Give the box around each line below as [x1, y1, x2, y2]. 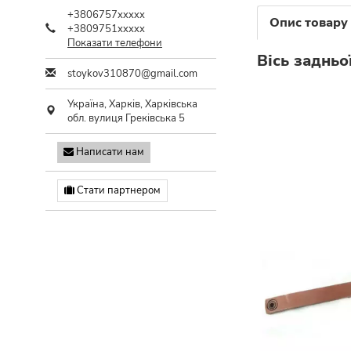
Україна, [67, 97, 109, 111]
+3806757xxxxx [67, 8, 145, 22]
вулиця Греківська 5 [89, 111, 185, 125]
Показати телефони [67, 36, 162, 50]
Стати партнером [74, 183, 161, 197]
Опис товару [270, 14, 348, 31]
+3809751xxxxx [67, 22, 145, 36]
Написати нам [74, 145, 144, 159]
